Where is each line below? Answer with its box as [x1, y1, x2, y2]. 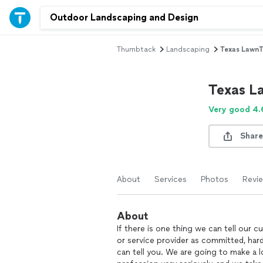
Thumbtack [117, 45, 156, 53]
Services [154, 174, 187, 184]
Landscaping [166, 45, 210, 53]
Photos [201, 174, 228, 184]
